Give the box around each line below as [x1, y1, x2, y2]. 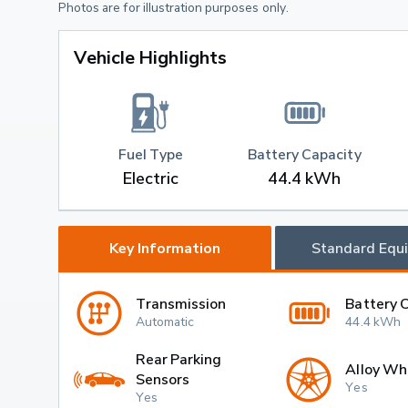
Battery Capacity [247, 145, 362, 164]
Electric [123, 168, 178, 189]
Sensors [136, 369, 190, 388]
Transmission [136, 293, 227, 312]
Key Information [108, 239, 220, 258]
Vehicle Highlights [74, 46, 227, 68]
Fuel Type [117, 145, 184, 164]
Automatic [136, 312, 195, 329]
